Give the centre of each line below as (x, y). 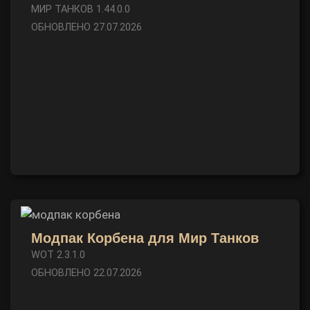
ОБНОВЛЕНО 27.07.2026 (86, 27)
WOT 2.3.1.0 (58, 255)
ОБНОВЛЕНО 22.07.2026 (86, 273)
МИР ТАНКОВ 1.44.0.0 (81, 9)
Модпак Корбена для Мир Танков (145, 238)
